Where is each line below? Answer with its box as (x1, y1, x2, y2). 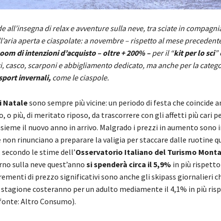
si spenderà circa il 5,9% (86, 159, 171, 170)
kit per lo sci (173, 48, 215, 58)
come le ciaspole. (52, 73, 109, 83)
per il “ (151, 48, 174, 58)
